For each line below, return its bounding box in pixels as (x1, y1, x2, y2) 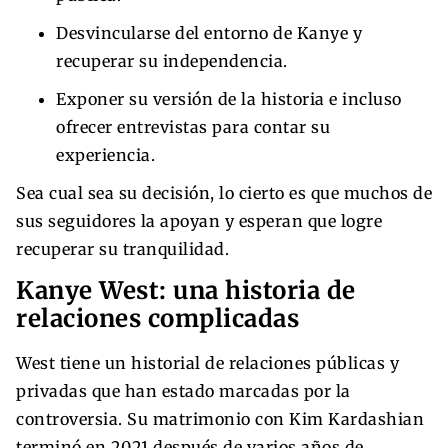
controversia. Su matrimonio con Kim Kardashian (16, 408, 424, 429)
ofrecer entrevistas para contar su (56, 116, 330, 137)
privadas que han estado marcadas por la (16, 380, 351, 401)
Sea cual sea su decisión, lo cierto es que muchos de (16, 182, 432, 203)
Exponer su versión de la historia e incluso (56, 88, 402, 109)
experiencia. (56, 144, 155, 165)
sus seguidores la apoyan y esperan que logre (16, 210, 382, 231)
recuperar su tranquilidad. (16, 238, 229, 259)
